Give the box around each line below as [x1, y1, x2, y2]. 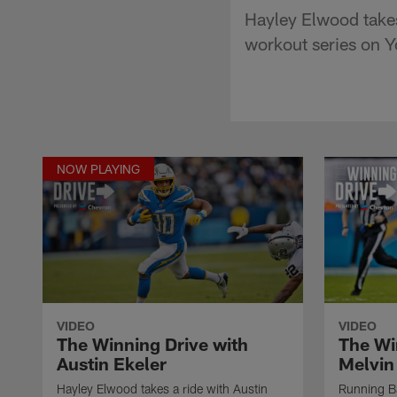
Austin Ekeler [57, 352, 167, 374]
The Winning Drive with [57, 332, 248, 354]
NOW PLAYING [57, 160, 140, 176]
